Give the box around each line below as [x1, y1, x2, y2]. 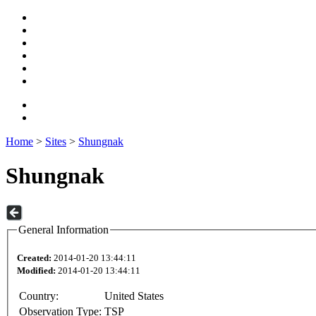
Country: [19, 290, 59, 303]
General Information [18, 223, 109, 236]
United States [104, 290, 164, 303]
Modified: [17, 265, 56, 276]
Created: [17, 253, 51, 264]
